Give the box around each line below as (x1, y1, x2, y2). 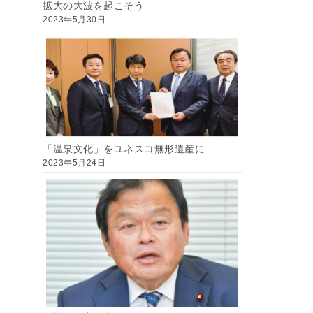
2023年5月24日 (43, 157, 106, 168)
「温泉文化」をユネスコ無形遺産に (43, 143, 205, 154)
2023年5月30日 (43, 14, 106, 24)
